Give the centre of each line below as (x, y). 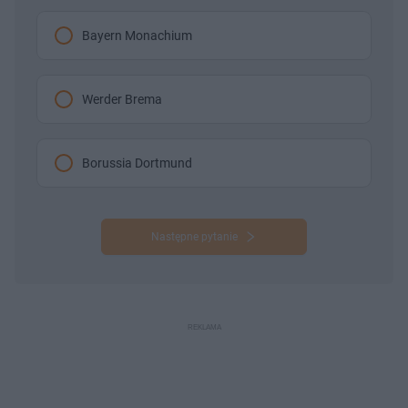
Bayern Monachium (137, 36)
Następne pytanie (194, 237)
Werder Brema (122, 100)
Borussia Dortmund (137, 163)
